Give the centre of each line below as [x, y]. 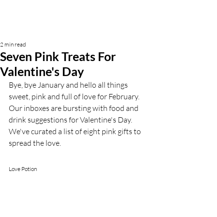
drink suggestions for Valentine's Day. [71, 120]
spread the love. [35, 143]
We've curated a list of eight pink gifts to [76, 131]
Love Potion [23, 169]
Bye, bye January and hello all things [69, 85]
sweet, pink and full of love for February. [75, 96]
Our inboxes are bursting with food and [74, 108]
